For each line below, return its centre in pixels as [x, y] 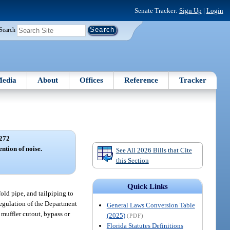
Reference [141, 80]
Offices [91, 80]
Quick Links [147, 187]
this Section [132, 160]
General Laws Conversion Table [151, 205]
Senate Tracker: [157, 10]
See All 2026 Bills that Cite [154, 150]
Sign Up [190, 10]
